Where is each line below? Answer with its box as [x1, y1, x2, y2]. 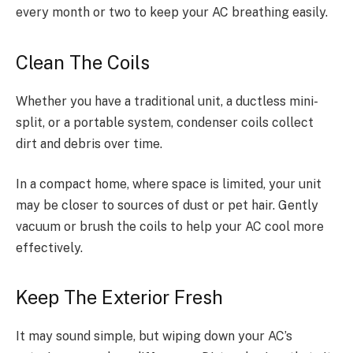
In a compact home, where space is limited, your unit [16, 176, 321, 192]
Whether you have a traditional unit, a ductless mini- [16, 93, 318, 109]
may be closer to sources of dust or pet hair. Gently [16, 198, 318, 214]
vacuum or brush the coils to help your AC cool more [16, 219, 324, 235]
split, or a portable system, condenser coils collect [16, 114, 314, 130]
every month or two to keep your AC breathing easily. [16, 5, 328, 20]
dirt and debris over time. [16, 136, 165, 151]
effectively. [16, 240, 83, 256]
